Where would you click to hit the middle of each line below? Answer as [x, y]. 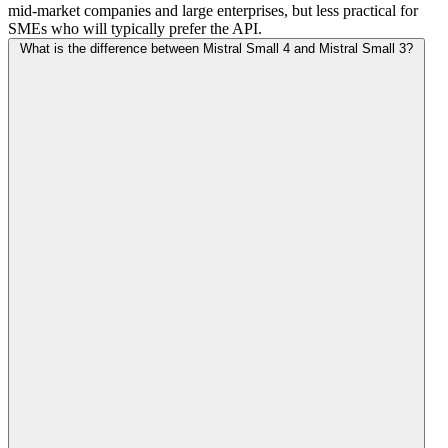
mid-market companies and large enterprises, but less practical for [213, 11]
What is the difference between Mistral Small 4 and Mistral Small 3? [216, 49]
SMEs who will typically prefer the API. [135, 29]
